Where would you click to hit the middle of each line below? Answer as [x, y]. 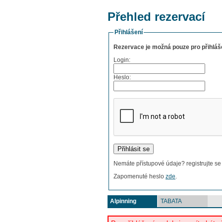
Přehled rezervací [156, 17]
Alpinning [123, 201]
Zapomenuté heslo [139, 177]
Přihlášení [129, 32]
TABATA [171, 201]
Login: [122, 60]
